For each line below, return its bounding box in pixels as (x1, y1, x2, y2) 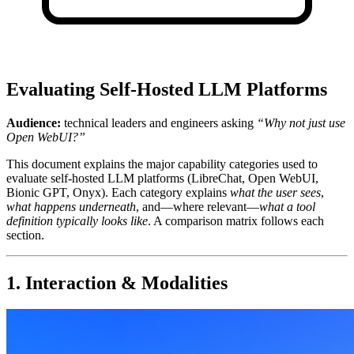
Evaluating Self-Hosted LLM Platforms (6, 78, 327, 100)
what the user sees (230, 185, 321, 199)
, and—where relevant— (136, 199, 259, 213)
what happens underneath (6, 199, 136, 213)
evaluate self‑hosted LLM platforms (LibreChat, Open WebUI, (6, 171, 318, 185)
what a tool (259, 199, 315, 213)
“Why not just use (257, 115, 345, 130)
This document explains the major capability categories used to (6, 156, 318, 171)
